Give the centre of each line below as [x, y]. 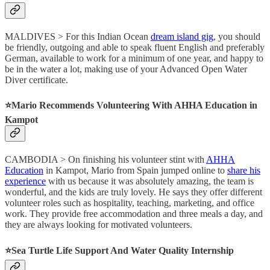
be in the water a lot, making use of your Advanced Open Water [126, 69]
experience [25, 181]
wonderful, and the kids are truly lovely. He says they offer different [133, 192]
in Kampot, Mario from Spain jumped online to [135, 171]
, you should [237, 36]
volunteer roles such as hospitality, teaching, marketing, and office [130, 203]
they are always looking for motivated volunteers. [99, 225]
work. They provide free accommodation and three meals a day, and [134, 214]
